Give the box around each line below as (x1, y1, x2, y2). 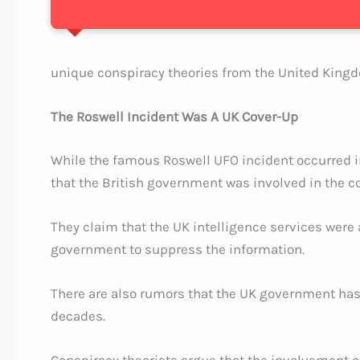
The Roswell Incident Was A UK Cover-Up (50, 108, 298, 125)
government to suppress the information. (50, 240, 305, 257)
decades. (50, 307, 105, 324)
